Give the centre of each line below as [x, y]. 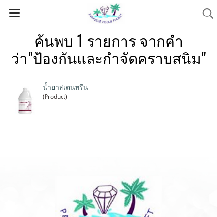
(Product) [55, 97]
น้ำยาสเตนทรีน [66, 87]
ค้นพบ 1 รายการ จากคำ [108, 40]
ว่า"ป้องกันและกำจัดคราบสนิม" [108, 58]
